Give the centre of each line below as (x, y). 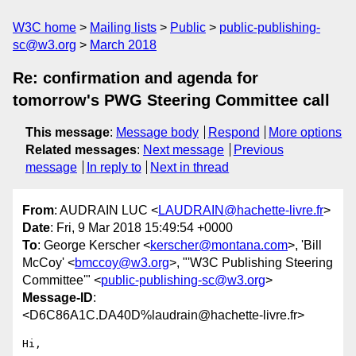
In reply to (114, 167)
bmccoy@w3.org (122, 263)
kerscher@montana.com (219, 246)
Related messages (81, 150)
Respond (234, 132)
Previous (258, 150)
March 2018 (123, 45)
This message (68, 132)
